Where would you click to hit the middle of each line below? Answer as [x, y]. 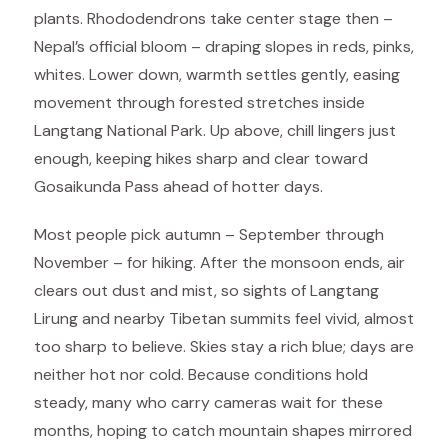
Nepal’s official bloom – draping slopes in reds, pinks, [224, 46]
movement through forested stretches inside [199, 102]
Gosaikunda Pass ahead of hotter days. [178, 186]
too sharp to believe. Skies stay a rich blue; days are [224, 346]
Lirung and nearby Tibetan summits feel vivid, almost [224, 318]
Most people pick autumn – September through [209, 234]
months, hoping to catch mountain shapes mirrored [223, 430]
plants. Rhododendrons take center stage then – [213, 18]
